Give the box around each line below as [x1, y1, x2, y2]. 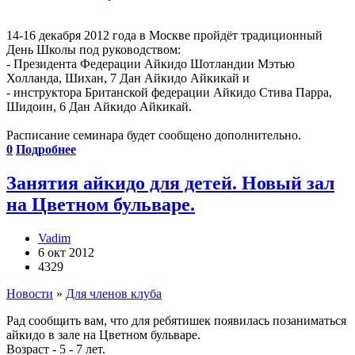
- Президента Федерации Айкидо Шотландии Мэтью [6, 56, 295, 71]
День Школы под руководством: [6, 42, 181, 56]
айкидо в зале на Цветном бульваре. [6, 327, 200, 342]
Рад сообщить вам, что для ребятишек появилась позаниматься [6, 313, 346, 327]
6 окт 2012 [38, 245, 94, 259]
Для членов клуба [66, 286, 162, 300]
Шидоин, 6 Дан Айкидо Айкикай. [6, 99, 192, 113]
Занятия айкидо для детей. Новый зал [6, 172, 334, 193]
